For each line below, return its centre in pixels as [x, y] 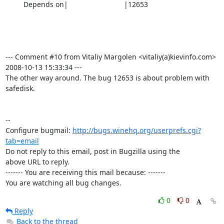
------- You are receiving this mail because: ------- [85, 172]
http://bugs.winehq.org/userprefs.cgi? [136, 130]
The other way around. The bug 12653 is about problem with [107, 78]
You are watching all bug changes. [63, 183]
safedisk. [20, 88]
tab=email [22, 141]
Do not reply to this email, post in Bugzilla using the [92, 151]
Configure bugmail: [39, 130]
